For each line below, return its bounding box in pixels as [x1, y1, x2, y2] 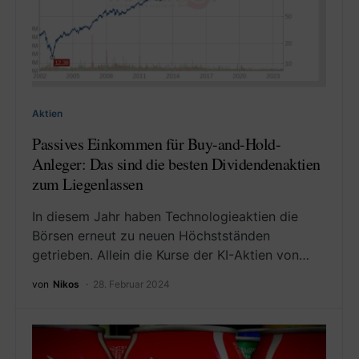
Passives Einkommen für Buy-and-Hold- [32, 132, 280, 155]
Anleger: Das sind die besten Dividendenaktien [32, 152, 321, 175]
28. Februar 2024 [93, 277, 170, 290]
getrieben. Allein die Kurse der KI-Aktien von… [32, 246, 309, 263]
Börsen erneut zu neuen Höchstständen [32, 227, 270, 244]
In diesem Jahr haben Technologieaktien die [32, 208, 298, 224]
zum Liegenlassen [32, 172, 143, 195]
